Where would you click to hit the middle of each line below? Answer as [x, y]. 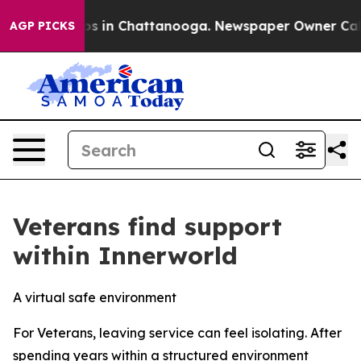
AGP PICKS [42, 26]
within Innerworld [125, 255]
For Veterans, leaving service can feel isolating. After [177, 333]
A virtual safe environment [95, 297]
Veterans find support [147, 226]
